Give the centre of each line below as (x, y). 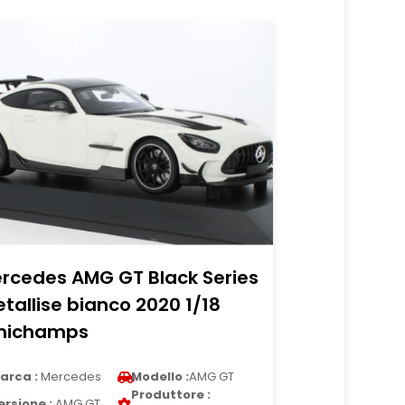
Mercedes (70, 377)
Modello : (160, 377)
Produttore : (171, 395)
